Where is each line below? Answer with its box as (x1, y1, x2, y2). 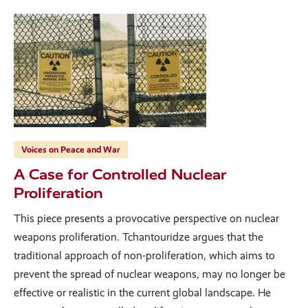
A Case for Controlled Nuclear (14, 165, 226, 183)
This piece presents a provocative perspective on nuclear (14, 211, 279, 225)
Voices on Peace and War (21, 144, 120, 155)
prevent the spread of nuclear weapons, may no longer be (14, 267, 285, 280)
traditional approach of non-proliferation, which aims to (14, 248, 275, 262)
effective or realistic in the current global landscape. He (14, 285, 271, 299)
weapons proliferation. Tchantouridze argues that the (14, 230, 263, 243)
